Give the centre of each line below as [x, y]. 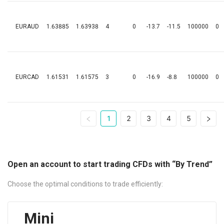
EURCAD [27, 77]
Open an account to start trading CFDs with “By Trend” [110, 164]
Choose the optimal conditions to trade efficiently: [85, 184]
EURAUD [27, 26]
